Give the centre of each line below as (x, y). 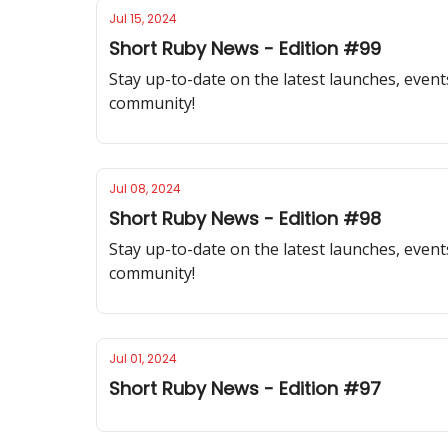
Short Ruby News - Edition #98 (245, 218)
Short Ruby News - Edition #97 (245, 388)
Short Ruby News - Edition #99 (245, 48)
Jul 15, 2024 (143, 18)
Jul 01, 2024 (143, 358)
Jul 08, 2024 (145, 188)
